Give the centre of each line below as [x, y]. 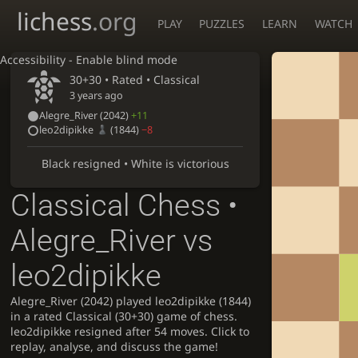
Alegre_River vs [112, 240]
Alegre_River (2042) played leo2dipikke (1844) [131, 300]
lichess [54, 21]
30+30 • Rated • [112, 80]
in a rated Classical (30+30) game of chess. [124, 316]
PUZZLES [222, 24]
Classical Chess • [124, 205]
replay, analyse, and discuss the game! [115, 346]
